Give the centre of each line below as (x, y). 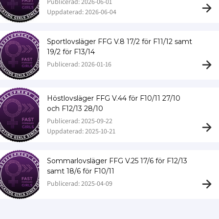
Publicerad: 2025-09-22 (80, 120)
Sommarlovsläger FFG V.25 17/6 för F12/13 (117, 161)
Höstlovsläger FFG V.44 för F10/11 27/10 (114, 98)
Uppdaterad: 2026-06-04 (82, 11)
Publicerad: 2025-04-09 (80, 183)
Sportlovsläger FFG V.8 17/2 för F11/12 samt (120, 41)
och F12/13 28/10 (75, 108)
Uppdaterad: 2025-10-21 (81, 131)
